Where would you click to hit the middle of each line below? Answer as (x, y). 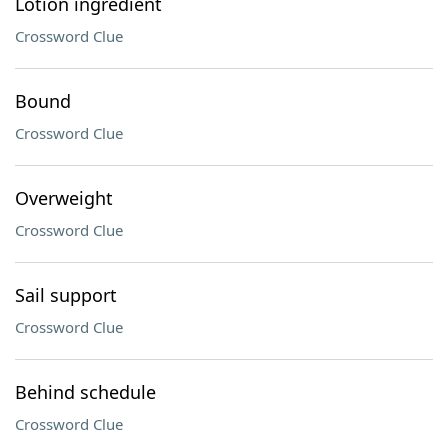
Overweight (64, 198)
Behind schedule (85, 392)
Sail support (66, 295)
